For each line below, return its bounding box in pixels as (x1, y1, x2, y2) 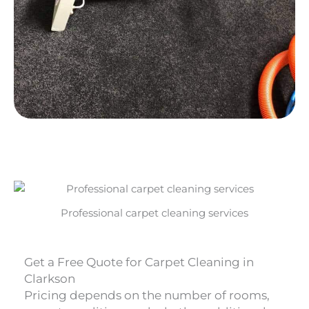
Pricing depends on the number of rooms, (24, 288, 270, 303)
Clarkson (24, 272, 75, 286)
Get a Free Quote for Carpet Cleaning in (24, 255, 254, 270)
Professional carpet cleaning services (61, 207, 248, 220)
